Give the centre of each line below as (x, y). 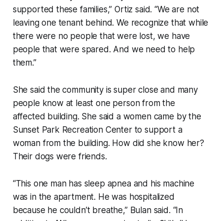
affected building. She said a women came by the (107, 116)
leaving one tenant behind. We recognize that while (110, 22)
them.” (24, 62)
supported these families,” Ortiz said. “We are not (106, 9)
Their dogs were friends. (60, 156)
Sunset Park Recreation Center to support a (97, 129)
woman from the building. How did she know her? (108, 143)
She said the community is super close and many (105, 90)
